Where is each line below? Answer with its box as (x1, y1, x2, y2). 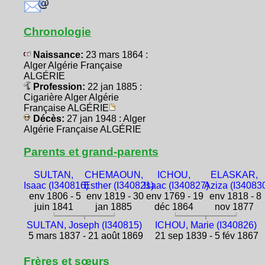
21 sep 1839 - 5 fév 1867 (153, 230, 259, 241)
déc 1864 (154, 201, 193, 212)
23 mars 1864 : (86, 49, 148, 60)
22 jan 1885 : (88, 81, 142, 92)
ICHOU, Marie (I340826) (154, 219, 257, 230)
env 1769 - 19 (144, 190, 204, 201)
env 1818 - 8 (206, 190, 261, 201)
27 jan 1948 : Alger (67, 113, 146, 124)
